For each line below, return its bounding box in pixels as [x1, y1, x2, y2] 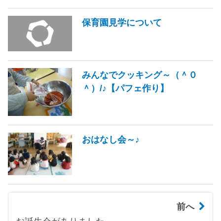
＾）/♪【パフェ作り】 [82, 82, 169, 93]
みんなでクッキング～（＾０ [82, 69, 197, 80]
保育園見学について [82, 17, 162, 28]
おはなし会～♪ [82, 134, 140, 145]
